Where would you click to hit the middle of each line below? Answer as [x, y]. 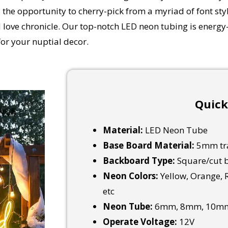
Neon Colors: [130, 176]
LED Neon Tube [175, 130]
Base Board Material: [148, 146]
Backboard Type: [139, 161]
